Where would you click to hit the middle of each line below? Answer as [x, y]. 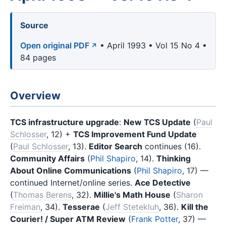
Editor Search [116, 146]
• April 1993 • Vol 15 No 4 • [152, 46]
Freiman [25, 207]
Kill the [195, 207]
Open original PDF [55, 46]
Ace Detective [163, 182]
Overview [35, 96]
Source [34, 25]
